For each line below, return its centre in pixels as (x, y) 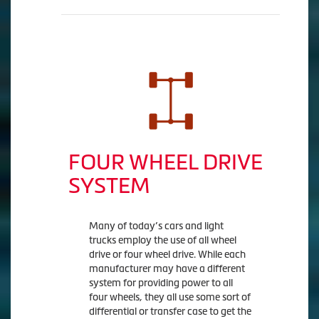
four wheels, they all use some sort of (169, 297)
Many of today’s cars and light (156, 225)
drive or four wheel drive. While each (167, 254)
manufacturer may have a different (167, 268)
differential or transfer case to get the (170, 311)
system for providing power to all (161, 282)
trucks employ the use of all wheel (162, 240)
